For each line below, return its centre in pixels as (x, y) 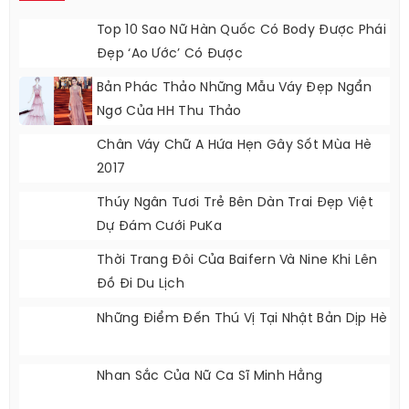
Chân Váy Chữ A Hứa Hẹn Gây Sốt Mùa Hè (235, 146)
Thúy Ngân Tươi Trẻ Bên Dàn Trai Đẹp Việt (235, 204)
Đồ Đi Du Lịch (141, 285)
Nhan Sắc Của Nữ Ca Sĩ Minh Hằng (210, 377)
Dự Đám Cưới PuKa (159, 227)
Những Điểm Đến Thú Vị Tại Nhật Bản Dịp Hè (242, 320)
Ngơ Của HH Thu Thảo (169, 112)
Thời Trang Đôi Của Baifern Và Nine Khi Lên (237, 261)
